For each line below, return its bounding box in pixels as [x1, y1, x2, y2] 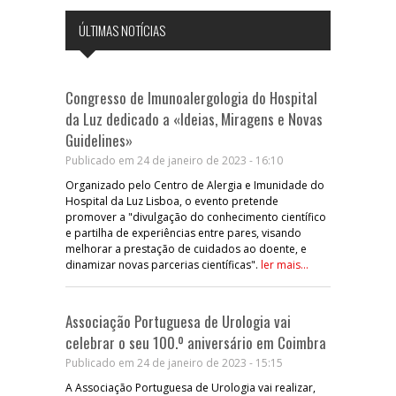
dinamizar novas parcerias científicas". [65, 256, 261, 272]
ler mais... [261, 256, 308, 272]
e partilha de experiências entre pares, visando [65, 225, 301, 240]
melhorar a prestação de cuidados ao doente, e [65, 240, 307, 256]
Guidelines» [65, 128, 133, 151]
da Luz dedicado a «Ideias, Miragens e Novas [65, 107, 323, 130]
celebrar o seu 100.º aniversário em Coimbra [65, 331, 326, 354]
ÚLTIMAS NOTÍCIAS [79, 19, 165, 40]
